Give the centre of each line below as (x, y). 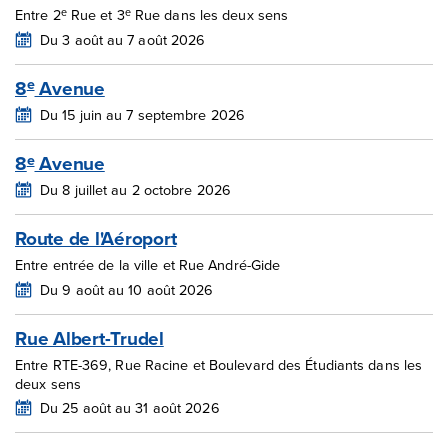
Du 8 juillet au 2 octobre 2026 (135, 189)
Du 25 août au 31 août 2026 (130, 408)
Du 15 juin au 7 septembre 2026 (142, 114)
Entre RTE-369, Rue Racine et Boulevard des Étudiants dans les (219, 364)
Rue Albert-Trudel (89, 338)
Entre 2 (38, 14)
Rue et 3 (95, 14)
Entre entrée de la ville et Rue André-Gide (148, 265)
